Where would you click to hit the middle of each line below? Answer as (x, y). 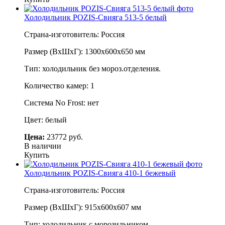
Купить (37, 155)
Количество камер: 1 (59, 85)
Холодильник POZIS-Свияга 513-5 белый (95, 17)
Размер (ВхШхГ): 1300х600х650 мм (85, 51)
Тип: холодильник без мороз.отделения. (92, 68)
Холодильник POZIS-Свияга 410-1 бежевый (100, 173)
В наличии (43, 146)
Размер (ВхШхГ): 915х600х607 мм (83, 207)
